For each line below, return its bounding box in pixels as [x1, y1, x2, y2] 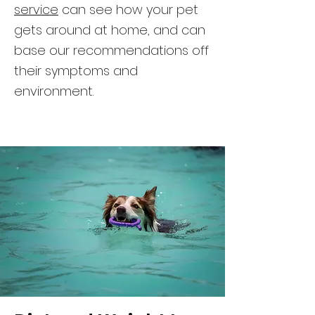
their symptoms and [14, 62, 138, 79]
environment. [14, 82, 94, 100]
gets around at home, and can [14, 21, 205, 39]
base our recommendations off [14, 41, 209, 59]
